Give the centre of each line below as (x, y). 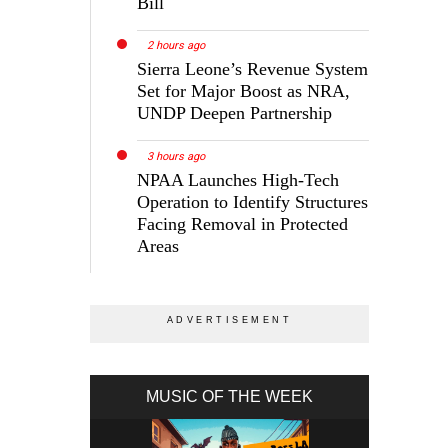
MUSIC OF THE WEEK (230, 397)
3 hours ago (176, 157)
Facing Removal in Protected (243, 224)
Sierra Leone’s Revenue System (253, 69)
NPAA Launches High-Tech (238, 180)
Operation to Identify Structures (253, 202)
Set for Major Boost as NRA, (244, 91)
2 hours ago (176, 46)
